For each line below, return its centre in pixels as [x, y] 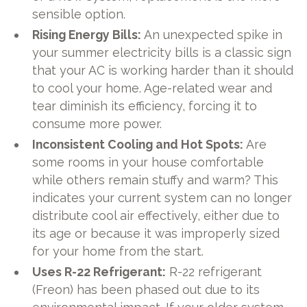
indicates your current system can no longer [162, 198]
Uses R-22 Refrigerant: [99, 272]
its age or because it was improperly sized [156, 234]
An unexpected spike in [212, 35]
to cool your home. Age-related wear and [152, 88]
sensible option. [79, 14]
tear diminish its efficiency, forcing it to [145, 106]
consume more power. [97, 124]
